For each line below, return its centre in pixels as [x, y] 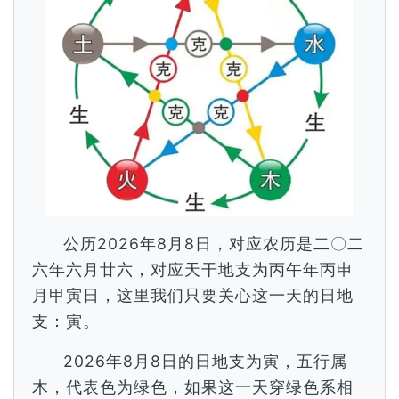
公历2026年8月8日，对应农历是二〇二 [214, 244]
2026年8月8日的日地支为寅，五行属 [206, 361]
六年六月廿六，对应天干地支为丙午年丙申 [193, 269]
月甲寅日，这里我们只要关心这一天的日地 [193, 295]
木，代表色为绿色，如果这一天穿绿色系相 [193, 387]
